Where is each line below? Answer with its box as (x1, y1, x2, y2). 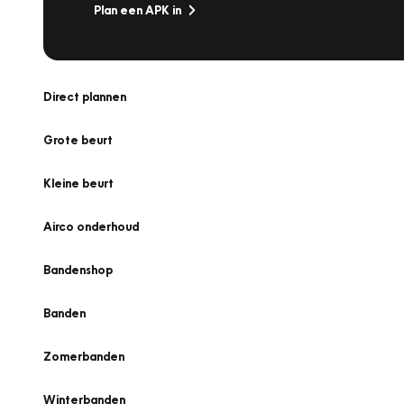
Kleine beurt (43, 176, 114, 190)
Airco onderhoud (43, 219, 139, 234)
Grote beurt (43, 133, 113, 147)
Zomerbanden (43, 349, 124, 363)
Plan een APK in (94, 3, 181, 17)
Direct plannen (43, 89, 126, 104)
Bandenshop (43, 262, 113, 277)
